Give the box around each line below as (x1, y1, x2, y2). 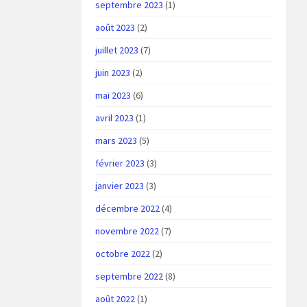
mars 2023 (95, 134, 138, 147)
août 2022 (95, 293, 136, 305)
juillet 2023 (95, 44, 139, 56)
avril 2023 (95, 112, 134, 124)
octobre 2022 (95, 247, 151, 260)
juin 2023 (95, 66, 131, 79)
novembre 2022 (95, 225, 160, 237)
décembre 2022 (95, 202, 160, 214)
